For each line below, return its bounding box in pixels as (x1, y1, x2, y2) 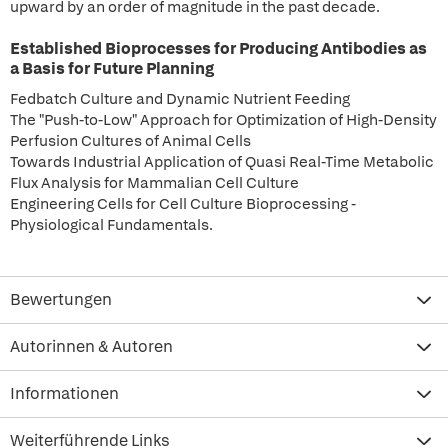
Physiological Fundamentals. (10, 215, 213, 235)
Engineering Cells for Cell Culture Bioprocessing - (10, 194, 356, 214)
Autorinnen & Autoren (10, 336, 173, 357)
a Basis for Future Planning (10, 58, 214, 79)
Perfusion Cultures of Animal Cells (10, 131, 251, 151)
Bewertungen (10, 289, 112, 310)
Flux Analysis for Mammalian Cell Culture (10, 173, 299, 193)
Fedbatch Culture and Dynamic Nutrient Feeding (10, 89, 350, 109)
